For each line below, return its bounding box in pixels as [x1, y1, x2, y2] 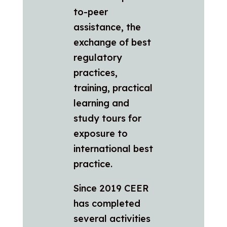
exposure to [73, 127, 128, 139]
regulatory [73, 51, 122, 63]
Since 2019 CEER [73, 182, 149, 194]
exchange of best [73, 36, 151, 48]
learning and [73, 97, 129, 109]
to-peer [73, 6, 108, 18]
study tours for [73, 112, 141, 124]
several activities [73, 212, 150, 224]
